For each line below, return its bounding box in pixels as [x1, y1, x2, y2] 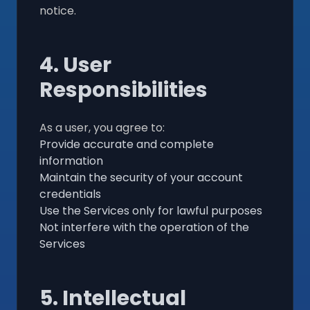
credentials [39, 185, 101, 202]
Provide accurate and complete [39, 136, 214, 152]
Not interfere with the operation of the [39, 219, 249, 235]
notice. [39, 2, 76, 19]
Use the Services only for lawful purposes [39, 202, 262, 219]
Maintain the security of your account [39, 169, 243, 185]
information [39, 152, 103, 169]
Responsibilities [39, 75, 208, 104]
